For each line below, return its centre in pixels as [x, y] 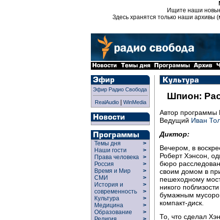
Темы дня [108, 143]
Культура [107, 198]
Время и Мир [112, 171]
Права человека [117, 157]
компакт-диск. [182, 203]
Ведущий [175, 120]
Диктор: [175, 134]
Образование [113, 212]
